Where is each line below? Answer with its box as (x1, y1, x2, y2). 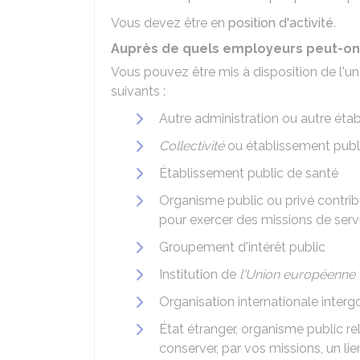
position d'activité (228, 15, 333, 31)
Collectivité (159, 138, 224, 153)
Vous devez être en (111, 15, 228, 31)
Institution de (159, 267, 239, 282)
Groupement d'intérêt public (159, 239, 325, 255)
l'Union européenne (239, 267, 355, 282)
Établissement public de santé (159, 166, 338, 181)
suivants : (111, 84, 166, 99)
